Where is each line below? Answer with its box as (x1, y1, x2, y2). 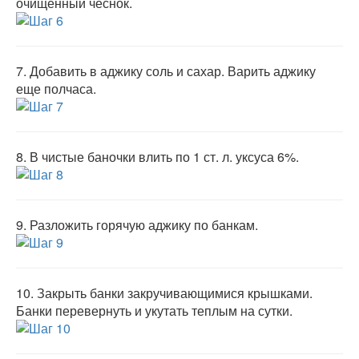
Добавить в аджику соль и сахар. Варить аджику (30, 62, 316, 80)
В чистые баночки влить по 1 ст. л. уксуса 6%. (30, 147, 299, 166)
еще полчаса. (16, 79, 96, 98)
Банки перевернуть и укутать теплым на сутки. (16, 301, 292, 320)
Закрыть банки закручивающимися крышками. (37, 284, 313, 302)
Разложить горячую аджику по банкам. (30, 216, 258, 234)
